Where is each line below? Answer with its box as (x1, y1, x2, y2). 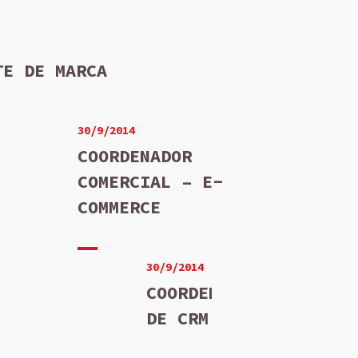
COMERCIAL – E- (78, 169, 224, 193)
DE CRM (146, 306, 209, 329)
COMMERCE (78, 195, 161, 218)
